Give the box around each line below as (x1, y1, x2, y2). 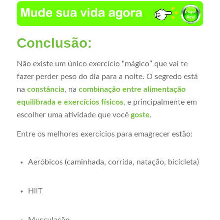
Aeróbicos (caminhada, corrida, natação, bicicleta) (27, 158, 199, 166)
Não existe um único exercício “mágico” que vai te (16, 59, 188, 68)
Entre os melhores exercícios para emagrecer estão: (16, 130, 192, 138)
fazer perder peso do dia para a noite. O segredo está (16, 72, 198, 81)
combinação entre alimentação (78, 85, 186, 93)
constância (27, 85, 64, 93)
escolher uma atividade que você (16, 110, 131, 119)
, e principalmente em (123, 98, 197, 106)
